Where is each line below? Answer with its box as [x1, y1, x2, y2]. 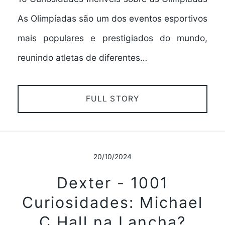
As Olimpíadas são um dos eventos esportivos [17, 13, 208, 24]
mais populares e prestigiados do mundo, [17, 33, 208, 44]
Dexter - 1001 [57, 173, 168, 192]
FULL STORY [85, 93, 140, 103]
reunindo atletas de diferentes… [17, 52, 147, 63]
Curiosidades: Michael [22, 193, 203, 211]
